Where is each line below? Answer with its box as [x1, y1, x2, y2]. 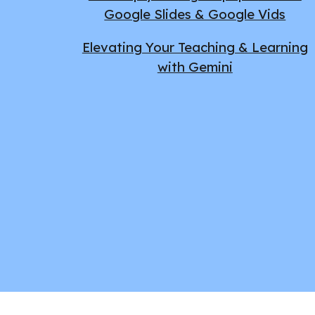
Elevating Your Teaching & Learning [82, 38, 308, 56]
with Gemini [157, 58, 233, 75]
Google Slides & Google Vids [104, 6, 286, 23]
